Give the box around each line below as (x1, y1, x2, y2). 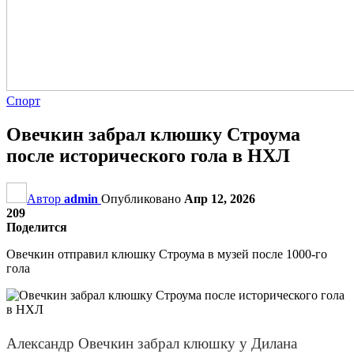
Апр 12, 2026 (184, 191, 255, 205)
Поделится (6, 220, 67, 234)
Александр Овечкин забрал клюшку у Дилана (6, 334, 297, 352)
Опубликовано (101, 191, 184, 205)
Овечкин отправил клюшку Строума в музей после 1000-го (6, 247, 327, 261)
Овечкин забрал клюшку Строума (6, 123, 300, 145)
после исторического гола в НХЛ (6, 145, 290, 166)
